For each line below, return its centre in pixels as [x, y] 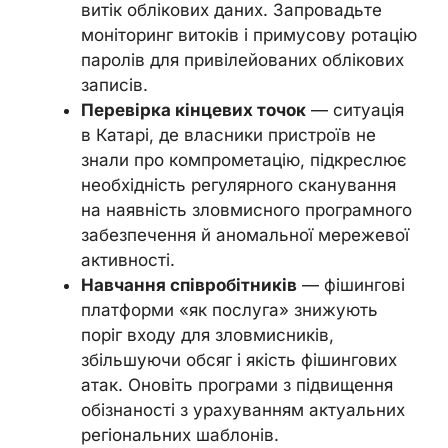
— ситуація [355, 109]
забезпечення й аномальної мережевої [245, 234]
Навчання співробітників [189, 284]
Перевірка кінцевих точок [193, 109]
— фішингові [351, 284]
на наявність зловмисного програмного [246, 209]
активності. [128, 259]
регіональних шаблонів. [180, 434]
